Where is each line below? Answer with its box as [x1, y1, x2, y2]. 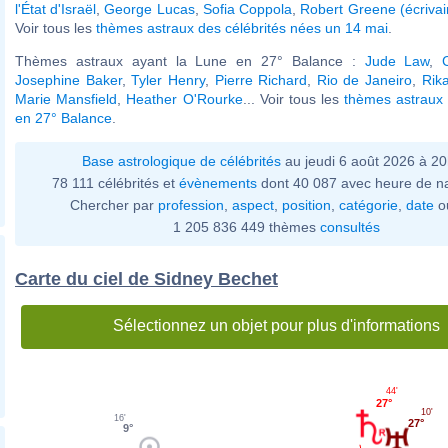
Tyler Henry [131, 71, 205, 88]
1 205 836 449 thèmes [172, 218, 320, 235]
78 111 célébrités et [52, 174, 179, 191]
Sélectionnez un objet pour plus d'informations [112, 316, 440, 334]
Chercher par [70, 196, 158, 213]
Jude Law [364, 52, 430, 69]
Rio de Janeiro [316, 71, 413, 88]
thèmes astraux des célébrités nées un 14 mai [96, 19, 388, 36]
